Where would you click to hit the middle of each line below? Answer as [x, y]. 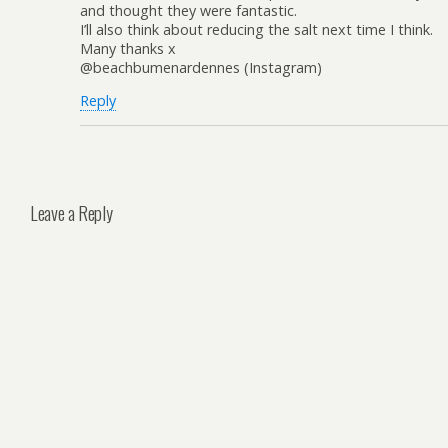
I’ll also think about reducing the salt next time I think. [256, 29]
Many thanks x [128, 48]
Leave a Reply [71, 213]
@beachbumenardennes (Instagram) [201, 67]
